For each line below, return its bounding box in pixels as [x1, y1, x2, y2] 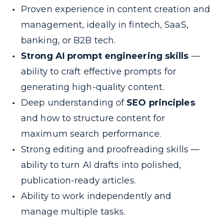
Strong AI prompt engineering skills [21, 51, 189, 61]
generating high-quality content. [21, 82, 164, 92]
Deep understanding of [21, 97, 127, 108]
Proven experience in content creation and [21, 4, 211, 15]
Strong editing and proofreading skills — [21, 144, 200, 155]
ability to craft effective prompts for [21, 66, 176, 77]
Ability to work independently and [21, 191, 172, 201]
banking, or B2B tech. [21, 35, 116, 46]
